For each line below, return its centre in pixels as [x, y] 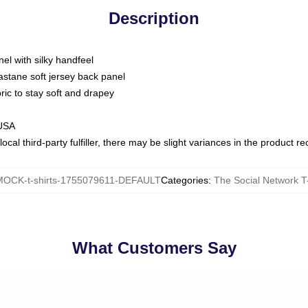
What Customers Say [154, 248]
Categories [185, 180]
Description [154, 18]
